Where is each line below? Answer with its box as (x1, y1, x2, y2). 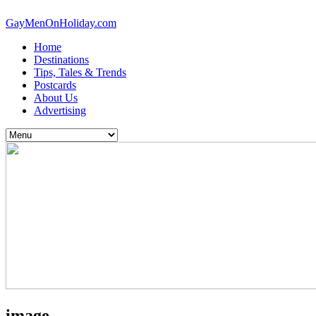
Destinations (34, 54, 89, 66)
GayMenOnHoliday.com (6, 17, 116, 29)
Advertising (34, 104, 86, 116)
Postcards (34, 79, 76, 91)
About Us (34, 92, 78, 104)
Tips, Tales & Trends (34, 66, 126, 78)
